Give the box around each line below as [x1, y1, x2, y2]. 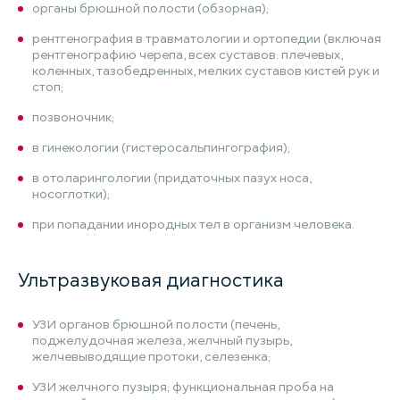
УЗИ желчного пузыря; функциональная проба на [32, 379, 334, 396]
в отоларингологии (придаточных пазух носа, [32, 170, 312, 187]
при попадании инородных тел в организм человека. [32, 216, 354, 233]
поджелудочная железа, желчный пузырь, [32, 332, 292, 349]
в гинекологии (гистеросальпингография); [32, 139, 290, 156]
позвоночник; [32, 109, 114, 126]
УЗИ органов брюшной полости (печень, [32, 316, 279, 333]
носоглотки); [32, 186, 110, 203]
